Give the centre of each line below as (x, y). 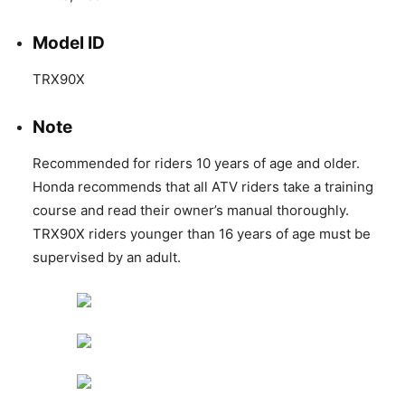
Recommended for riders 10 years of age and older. (196, 163)
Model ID (69, 42)
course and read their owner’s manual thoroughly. (191, 210)
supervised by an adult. (107, 257)
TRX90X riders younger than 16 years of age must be (202, 233)
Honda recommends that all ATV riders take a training (203, 186)
